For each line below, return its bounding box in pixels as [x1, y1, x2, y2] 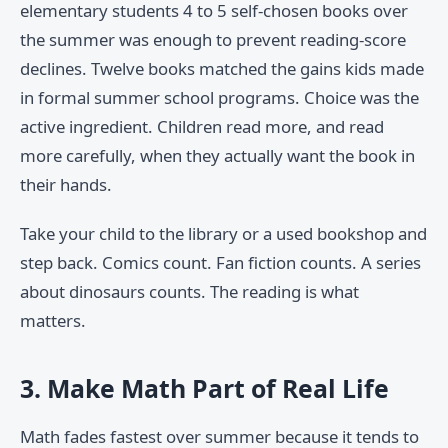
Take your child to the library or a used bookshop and [20, 222, 427, 246]
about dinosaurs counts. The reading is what [20, 280, 359, 304]
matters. [20, 309, 86, 333]
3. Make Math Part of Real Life [20, 371, 389, 406]
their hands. [20, 173, 112, 197]
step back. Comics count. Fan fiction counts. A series [20, 251, 421, 275]
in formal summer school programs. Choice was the [20, 86, 419, 110]
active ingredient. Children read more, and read [20, 115, 384, 139]
